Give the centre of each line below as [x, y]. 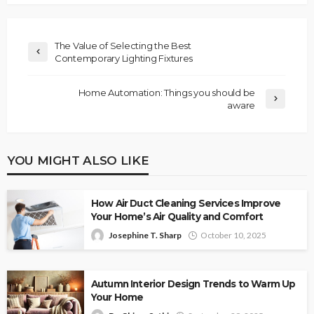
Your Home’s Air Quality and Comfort [177, 217]
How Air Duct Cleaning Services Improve [186, 204]
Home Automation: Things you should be [166, 93]
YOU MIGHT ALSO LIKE [78, 161]
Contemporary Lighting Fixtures [124, 59]
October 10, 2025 [233, 235]
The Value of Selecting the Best [123, 46]
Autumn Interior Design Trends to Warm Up [193, 284]
